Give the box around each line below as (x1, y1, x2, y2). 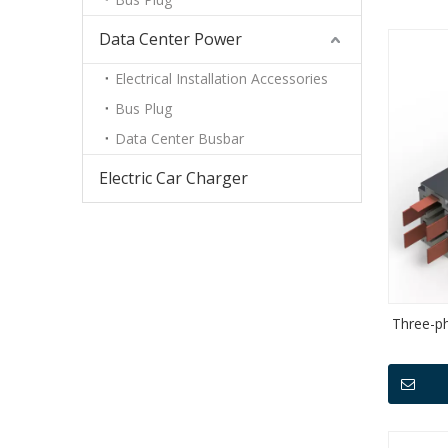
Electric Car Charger (99, 167, 248, 189)
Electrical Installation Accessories (115, 69, 328, 88)
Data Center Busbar (115, 129, 244, 148)
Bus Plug (115, 99, 172, 118)
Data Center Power (99, 28, 242, 50)
